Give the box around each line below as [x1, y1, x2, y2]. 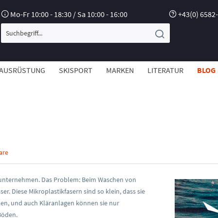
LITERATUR [147, 65, 183, 75]
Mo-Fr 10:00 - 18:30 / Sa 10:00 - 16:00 [9, 9, 128, 19]
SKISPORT [59, 65, 92, 75]
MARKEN [106, 65, 134, 75]
